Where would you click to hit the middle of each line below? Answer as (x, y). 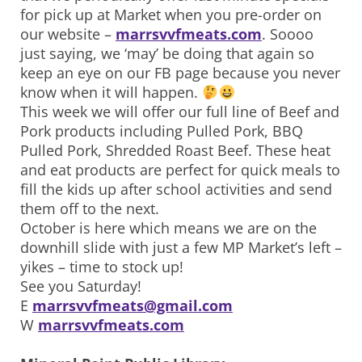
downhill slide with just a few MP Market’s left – (181, 248)
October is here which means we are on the (168, 228)
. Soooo (288, 34)
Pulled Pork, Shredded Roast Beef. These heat (175, 151)
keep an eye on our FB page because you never (180, 73)
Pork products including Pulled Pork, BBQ (162, 131)
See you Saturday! (81, 286)
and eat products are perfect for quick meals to (180, 170)
